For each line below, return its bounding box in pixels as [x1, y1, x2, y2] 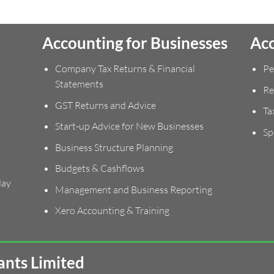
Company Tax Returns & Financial [54, 62, 195, 75]
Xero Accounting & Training [54, 204, 169, 217]
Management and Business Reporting [54, 183, 212, 196]
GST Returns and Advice [54, 98, 156, 111]
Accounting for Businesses [42, 34, 228, 53]
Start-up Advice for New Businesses [54, 120, 204, 133]
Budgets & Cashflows [54, 162, 144, 175]
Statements [54, 77, 103, 90]
